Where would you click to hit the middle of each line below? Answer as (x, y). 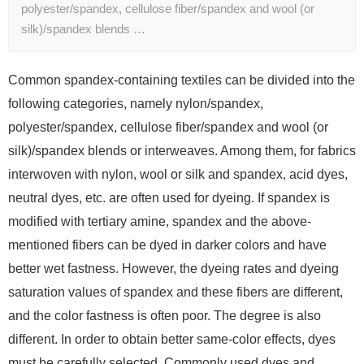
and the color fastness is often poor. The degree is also (165, 316)
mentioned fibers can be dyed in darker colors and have (167, 245)
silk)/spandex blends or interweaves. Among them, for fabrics (182, 151)
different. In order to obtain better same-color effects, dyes (172, 340)
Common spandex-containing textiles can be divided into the (182, 80)
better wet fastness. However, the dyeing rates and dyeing (173, 269)
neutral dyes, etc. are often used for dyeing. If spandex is (169, 198)
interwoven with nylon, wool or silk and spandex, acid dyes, (178, 175)
